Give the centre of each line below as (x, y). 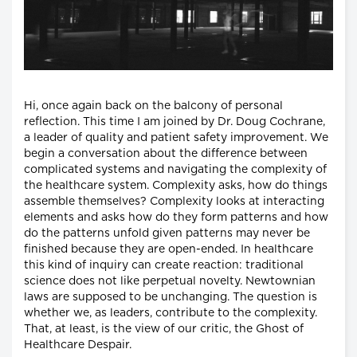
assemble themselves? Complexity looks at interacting (174, 201)
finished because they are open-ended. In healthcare (169, 249)
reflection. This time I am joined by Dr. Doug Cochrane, (175, 122)
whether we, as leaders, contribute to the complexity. (171, 313)
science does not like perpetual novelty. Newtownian (170, 281)
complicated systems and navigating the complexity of (175, 169)
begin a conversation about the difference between (166, 153)
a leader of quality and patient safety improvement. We (176, 137)
